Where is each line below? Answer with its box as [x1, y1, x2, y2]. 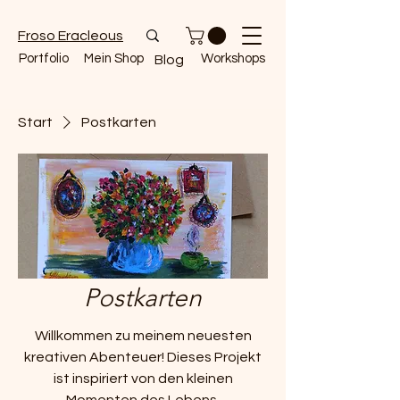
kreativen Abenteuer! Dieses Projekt [24, 350, 262, 364]
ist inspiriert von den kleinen [53, 371, 233, 386]
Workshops [201, 52, 265, 66]
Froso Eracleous [18, 29, 123, 43]
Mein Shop [84, 52, 144, 66]
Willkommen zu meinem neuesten [34, 329, 252, 343]
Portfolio [19, 52, 69, 66]
